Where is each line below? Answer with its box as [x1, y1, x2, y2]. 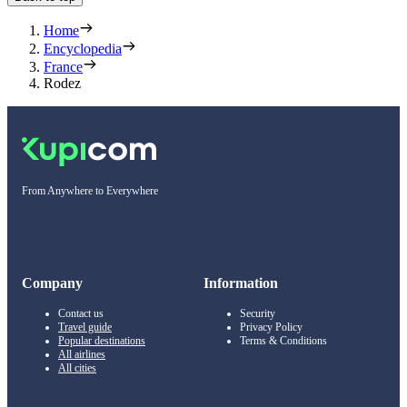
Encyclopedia [44, 40, 122, 56]
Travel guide [58, 320, 112, 333]
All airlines [58, 347, 105, 361]
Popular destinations [58, 333, 145, 347]
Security [240, 306, 275, 320]
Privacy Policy [240, 320, 303, 333]
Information [203, 274, 278, 291]
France [44, 58, 83, 74]
